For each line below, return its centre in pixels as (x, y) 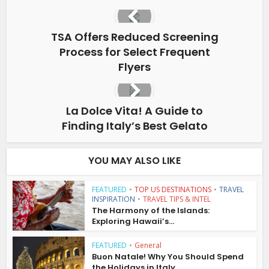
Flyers (134, 67)
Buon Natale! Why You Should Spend (168, 256)
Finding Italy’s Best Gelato (134, 126)
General (148, 245)
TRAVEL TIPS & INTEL (177, 199)
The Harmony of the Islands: (151, 210)
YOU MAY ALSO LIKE (134, 161)
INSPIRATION (114, 199)
